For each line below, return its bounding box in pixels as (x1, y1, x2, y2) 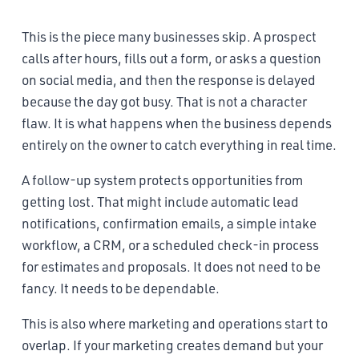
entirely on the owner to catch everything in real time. (22, 135, 337, 153)
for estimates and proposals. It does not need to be (22, 257, 321, 275)
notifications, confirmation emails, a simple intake (22, 214, 317, 232)
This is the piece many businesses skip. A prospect (22, 27, 317, 45)
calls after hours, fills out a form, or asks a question (22, 49, 321, 67)
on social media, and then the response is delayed (22, 71, 316, 88)
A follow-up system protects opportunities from (22, 171, 303, 188)
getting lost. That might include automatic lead (22, 192, 299, 210)
